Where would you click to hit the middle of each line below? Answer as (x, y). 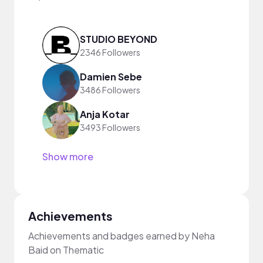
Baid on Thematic (66, 250)
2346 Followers (110, 52)
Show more (68, 156)
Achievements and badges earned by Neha (122, 236)
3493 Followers (110, 127)
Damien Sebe (111, 76)
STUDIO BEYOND (119, 39)
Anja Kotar (105, 114)
